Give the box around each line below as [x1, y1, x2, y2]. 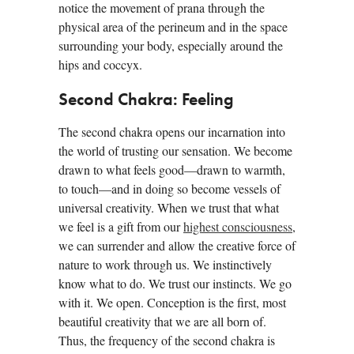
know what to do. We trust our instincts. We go [58, 274, 292, 292]
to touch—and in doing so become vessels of [58, 179, 281, 197]
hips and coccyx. [58, 55, 142, 73]
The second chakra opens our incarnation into [58, 122, 285, 140]
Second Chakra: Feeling [58, 91, 234, 109]
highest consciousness [183, 217, 292, 235]
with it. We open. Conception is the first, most [58, 293, 286, 311]
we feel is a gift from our [58, 217, 183, 235]
